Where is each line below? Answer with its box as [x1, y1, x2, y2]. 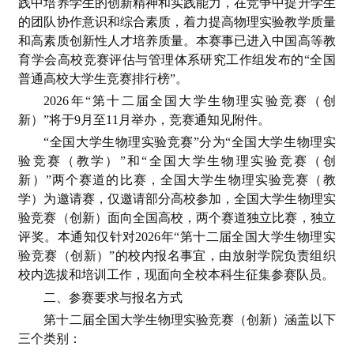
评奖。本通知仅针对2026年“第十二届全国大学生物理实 [18, 230, 336, 244]
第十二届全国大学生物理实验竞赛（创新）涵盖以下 [43, 312, 336, 326]
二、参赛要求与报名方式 [43, 290, 183, 304]
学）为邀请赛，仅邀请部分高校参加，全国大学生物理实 [18, 192, 336, 206]
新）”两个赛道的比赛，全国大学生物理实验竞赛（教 [18, 173, 336, 187]
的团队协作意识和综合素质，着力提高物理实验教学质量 [18, 15, 336, 29]
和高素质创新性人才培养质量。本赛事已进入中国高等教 [18, 34, 336, 48]
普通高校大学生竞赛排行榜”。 [18, 72, 189, 86]
